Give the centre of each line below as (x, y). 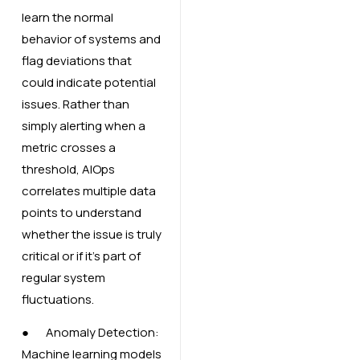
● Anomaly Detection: (90, 333)
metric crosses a (68, 148)
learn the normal (67, 18)
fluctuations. (57, 300)
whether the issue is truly (91, 235)
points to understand (81, 213)
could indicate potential (88, 83)
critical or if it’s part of (81, 256)
